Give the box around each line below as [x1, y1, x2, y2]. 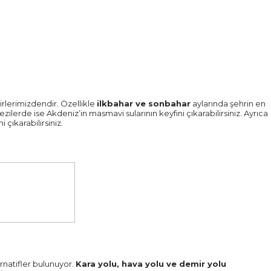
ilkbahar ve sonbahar [97, 99, 191, 108]
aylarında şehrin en [191, 99, 266, 108]
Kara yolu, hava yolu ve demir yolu [76, 259, 226, 269]
